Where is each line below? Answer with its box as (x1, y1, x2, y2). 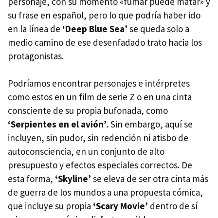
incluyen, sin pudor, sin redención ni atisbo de (8, 131, 188, 144)
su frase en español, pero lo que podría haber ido (8, 9, 200, 21)
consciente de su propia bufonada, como (8, 104, 168, 116)
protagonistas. (8, 50, 64, 62)
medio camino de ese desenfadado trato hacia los (8, 36, 202, 48)
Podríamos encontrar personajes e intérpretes (8, 77, 190, 89)
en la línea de (8, 22, 62, 35)
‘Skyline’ (55, 172, 93, 184)
